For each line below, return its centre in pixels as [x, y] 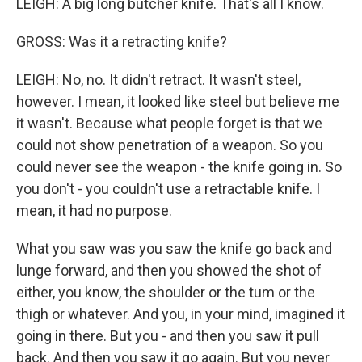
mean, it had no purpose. [94, 210]
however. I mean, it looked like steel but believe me [178, 101]
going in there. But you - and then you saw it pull [168, 336]
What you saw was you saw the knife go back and [174, 248]
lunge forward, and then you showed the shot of [169, 270]
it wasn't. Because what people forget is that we [169, 123]
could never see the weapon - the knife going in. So [179, 167]
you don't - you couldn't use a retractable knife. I [168, 189]
